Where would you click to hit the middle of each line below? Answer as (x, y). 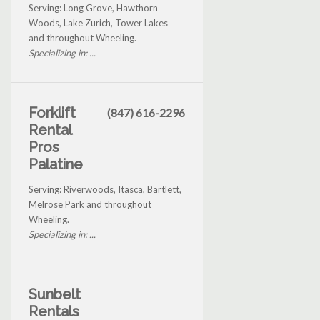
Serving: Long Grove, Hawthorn (93, 8)
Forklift (52, 113)
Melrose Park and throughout (90, 205)
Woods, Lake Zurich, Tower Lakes (98, 23)
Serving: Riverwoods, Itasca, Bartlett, (105, 190)
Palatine (56, 165)
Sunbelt (55, 295)
